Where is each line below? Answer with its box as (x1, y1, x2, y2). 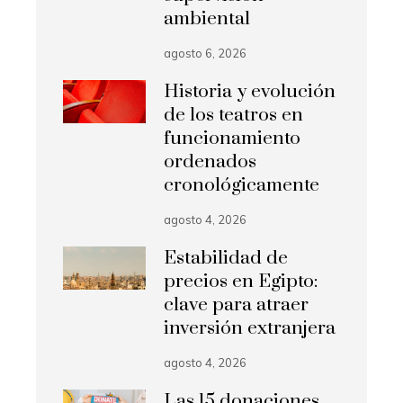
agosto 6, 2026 (164, 45, 247, 60)
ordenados (164, 149, 257, 174)
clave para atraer (164, 292, 309, 317)
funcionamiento (164, 126, 301, 150)
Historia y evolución (164, 79, 336, 103)
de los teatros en (164, 103, 304, 127)
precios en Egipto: (164, 269, 318, 293)
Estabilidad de (164, 246, 289, 270)
